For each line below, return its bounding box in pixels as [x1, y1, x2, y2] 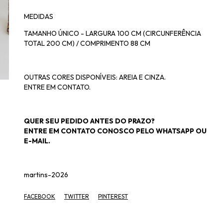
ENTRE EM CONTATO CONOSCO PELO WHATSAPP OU [24, 126, 207, 135]
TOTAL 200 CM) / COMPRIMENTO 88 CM [24, 39, 152, 48]
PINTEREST [98, 193, 128, 200]
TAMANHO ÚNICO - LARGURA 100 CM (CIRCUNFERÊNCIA [24, 29, 201, 38]
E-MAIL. [24, 136, 50, 145]
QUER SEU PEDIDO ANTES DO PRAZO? [24, 116, 155, 125]
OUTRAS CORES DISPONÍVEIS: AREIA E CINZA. [24, 73, 166, 82]
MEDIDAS [24, 12, 55, 21]
